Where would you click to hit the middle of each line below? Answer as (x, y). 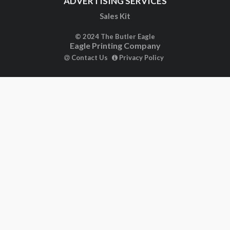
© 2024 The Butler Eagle (115, 28)
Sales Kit (115, 7)
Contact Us (89, 49)
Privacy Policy (140, 49)
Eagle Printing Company (115, 37)
